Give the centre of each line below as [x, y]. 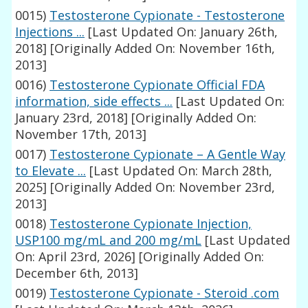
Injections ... [50, 32]
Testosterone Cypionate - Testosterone [167, 15]
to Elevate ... [51, 171]
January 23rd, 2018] [72, 118]
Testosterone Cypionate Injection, [151, 224]
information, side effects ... [94, 101]
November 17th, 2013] [81, 134]
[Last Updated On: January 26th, [181, 32]
